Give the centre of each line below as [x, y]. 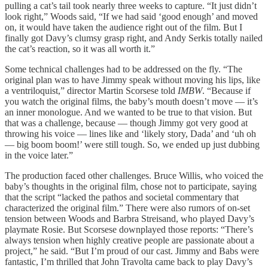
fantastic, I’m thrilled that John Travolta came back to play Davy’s [129, 261]
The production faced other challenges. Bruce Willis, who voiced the [134, 175]
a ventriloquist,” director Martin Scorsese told [91, 90]
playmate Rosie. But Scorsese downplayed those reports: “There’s [129, 229]
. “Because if [226, 90]
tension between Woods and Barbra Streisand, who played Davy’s [130, 218]
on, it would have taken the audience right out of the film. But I [124, 27]
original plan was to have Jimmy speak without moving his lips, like [133, 80]
